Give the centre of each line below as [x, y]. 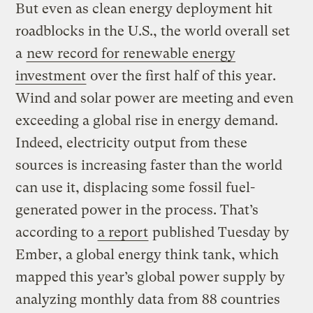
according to [57, 233]
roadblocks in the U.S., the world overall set [153, 31]
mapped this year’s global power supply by [151, 277]
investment [51, 76]
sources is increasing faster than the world [149, 166]
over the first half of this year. [182, 76]
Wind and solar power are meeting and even [155, 99]
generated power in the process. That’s [137, 210]
